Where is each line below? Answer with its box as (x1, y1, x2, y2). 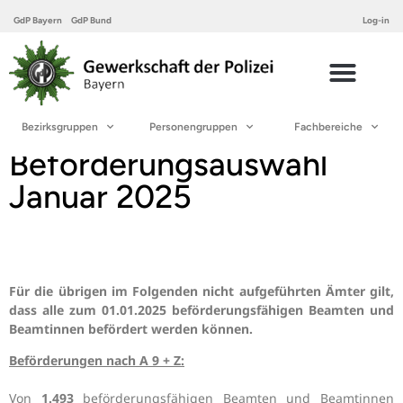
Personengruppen (149, 120, 238, 133)
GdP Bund (71, 14, 112, 26)
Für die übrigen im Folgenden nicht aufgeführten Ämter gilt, (9, 282, 394, 300)
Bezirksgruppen (21, 120, 98, 133)
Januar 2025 (9, 176, 192, 216)
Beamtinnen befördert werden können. (9, 319, 253, 337)
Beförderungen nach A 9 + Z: (9, 352, 184, 370)
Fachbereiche (293, 120, 363, 133)
